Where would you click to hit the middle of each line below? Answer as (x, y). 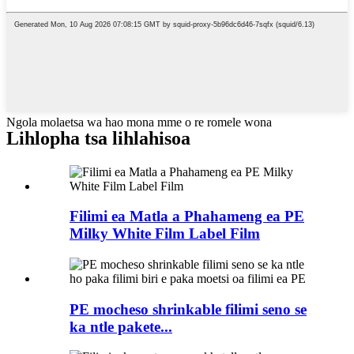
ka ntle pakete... (121, 326)
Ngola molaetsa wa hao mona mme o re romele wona (139, 122)
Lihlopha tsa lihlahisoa (98, 138)
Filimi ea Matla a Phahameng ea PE (187, 217)
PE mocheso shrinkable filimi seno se (188, 309)
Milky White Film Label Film (165, 234)
